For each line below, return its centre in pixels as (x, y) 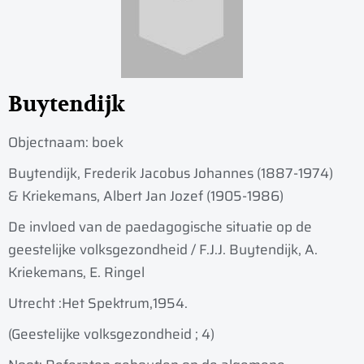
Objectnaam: (50, 143)
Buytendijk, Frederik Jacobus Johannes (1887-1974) (171, 173)
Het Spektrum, (107, 303)
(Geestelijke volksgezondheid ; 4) (111, 334)
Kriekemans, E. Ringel (76, 273)
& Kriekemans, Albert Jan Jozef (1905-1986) (146, 196)
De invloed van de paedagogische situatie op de (160, 227)
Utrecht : (35, 303)
